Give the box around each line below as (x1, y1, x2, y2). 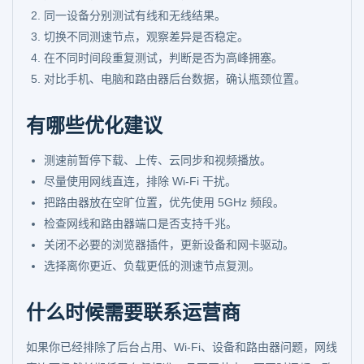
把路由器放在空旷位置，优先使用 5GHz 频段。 (44, 196, 284, 209)
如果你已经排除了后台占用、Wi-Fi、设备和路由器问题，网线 (26, 340, 337, 353)
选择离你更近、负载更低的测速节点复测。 (44, 259, 260, 272)
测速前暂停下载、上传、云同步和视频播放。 (44, 154, 271, 167)
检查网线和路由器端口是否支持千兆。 (44, 217, 237, 230)
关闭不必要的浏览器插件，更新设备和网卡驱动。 (44, 238, 294, 251)
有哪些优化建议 (26, 115, 162, 136)
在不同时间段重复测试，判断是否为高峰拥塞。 (44, 51, 283, 64)
